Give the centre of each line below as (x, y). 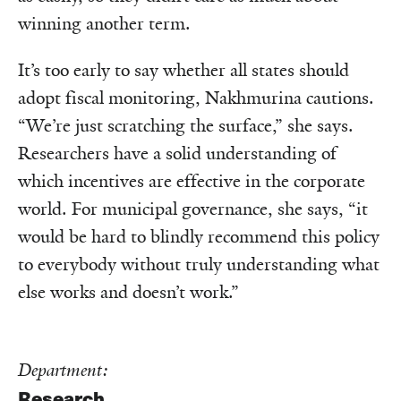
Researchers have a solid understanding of (177, 153)
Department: (63, 370)
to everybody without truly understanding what (199, 264)
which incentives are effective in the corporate (192, 181)
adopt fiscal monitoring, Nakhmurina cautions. (196, 98)
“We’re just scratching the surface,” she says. (186, 125)
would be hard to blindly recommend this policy (199, 236)
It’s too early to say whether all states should (183, 70)
